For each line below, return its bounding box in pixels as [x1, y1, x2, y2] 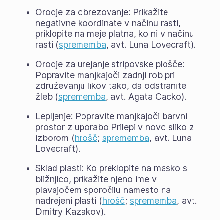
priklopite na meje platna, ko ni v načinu [35, 28, 194, 39]
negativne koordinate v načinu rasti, [35, 17, 181, 28]
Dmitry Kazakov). [35, 206, 106, 217]
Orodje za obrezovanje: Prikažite [35, 6, 168, 17]
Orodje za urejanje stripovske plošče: [35, 58, 184, 69]
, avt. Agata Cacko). [105, 91, 186, 102]
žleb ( [35, 91, 58, 102]
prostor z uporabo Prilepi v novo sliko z [35, 121, 194, 132]
